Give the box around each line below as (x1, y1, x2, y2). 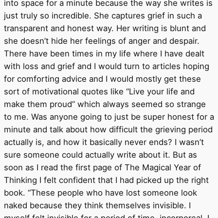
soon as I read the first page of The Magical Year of (4, 163, 201, 173)
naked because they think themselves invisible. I (4, 200, 191, 211)
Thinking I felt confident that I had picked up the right (4, 175, 209, 185)
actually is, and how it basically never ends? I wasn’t (4, 137, 204, 147)
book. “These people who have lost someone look (4, 188, 197, 198)
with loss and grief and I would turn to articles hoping (4, 61, 209, 72)
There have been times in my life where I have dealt (4, 49, 204, 59)
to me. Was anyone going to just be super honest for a (4, 112, 214, 122)
